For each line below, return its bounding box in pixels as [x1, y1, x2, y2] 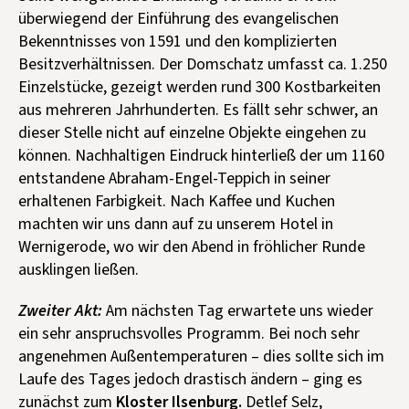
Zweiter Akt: [18, 299, 102, 322]
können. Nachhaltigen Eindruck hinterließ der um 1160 [18, 143, 384, 167]
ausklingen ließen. [18, 257, 139, 281]
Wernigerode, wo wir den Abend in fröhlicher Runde [18, 235, 365, 258]
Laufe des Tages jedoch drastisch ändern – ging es [18, 367, 362, 391]
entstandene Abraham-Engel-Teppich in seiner [18, 166, 330, 190]
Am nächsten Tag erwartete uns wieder [102, 299, 373, 322]
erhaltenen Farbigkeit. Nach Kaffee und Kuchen [18, 189, 335, 213]
